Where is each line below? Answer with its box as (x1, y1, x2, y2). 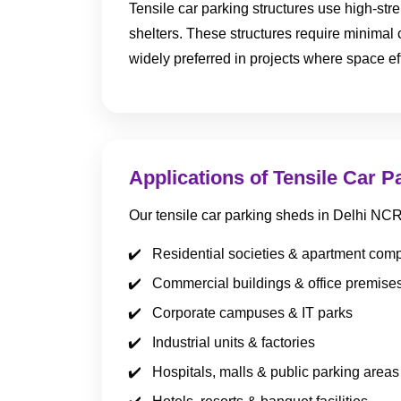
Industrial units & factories (152, 335, 315, 351)
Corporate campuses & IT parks (152, 305, 353, 321)
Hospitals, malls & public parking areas (152, 364, 399, 380)
